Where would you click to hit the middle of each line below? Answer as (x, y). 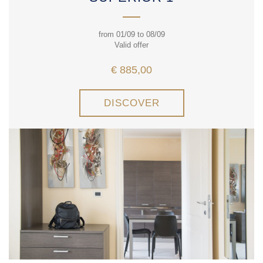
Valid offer (131, 45)
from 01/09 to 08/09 (131, 35)
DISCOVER (131, 103)
